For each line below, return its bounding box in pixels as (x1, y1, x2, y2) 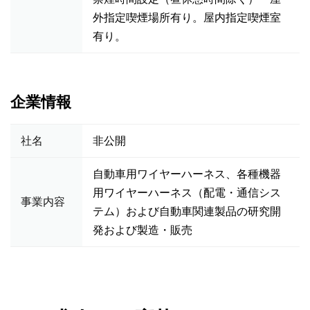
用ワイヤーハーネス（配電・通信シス (93, 187, 281, 199)
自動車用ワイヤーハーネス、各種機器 (93, 168, 281, 180)
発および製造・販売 (93, 224, 192, 236)
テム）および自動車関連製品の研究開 (93, 206, 281, 217)
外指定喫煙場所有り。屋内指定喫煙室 (93, 12, 281, 24)
